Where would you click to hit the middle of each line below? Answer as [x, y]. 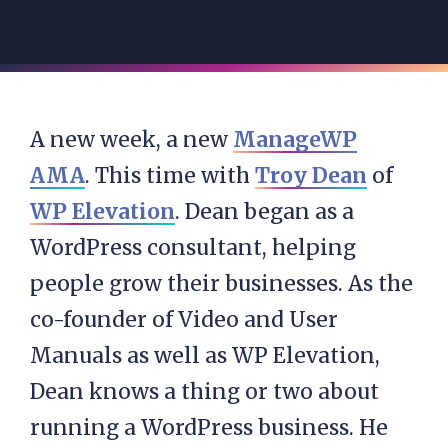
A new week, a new [131, 139]
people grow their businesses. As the [221, 283]
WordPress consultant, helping [193, 247]
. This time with [170, 175]
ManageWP [295, 139]
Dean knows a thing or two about [204, 391]
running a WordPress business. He [209, 427]
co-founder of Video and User [184, 319]
